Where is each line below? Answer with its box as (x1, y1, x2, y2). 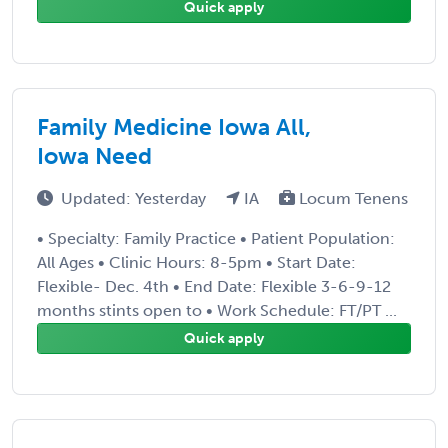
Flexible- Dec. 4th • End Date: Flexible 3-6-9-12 (37, 276, 391, 296)
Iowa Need (37, 141, 152, 170)
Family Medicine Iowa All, (37, 112, 311, 141)
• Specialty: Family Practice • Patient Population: (37, 228, 395, 248)
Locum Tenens (295, 188, 408, 208)
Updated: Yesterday (61, 188, 210, 208)
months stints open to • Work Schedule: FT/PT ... (37, 300, 397, 320)
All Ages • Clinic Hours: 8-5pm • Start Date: (37, 252, 356, 272)
